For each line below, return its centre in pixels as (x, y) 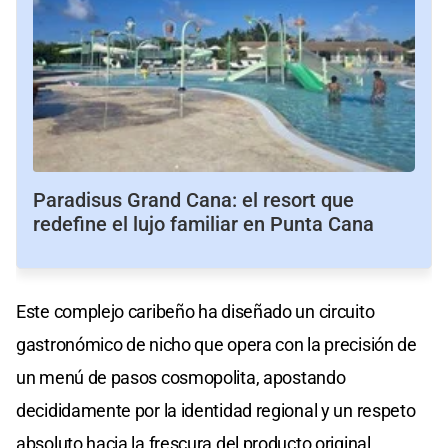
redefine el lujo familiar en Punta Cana (203, 224)
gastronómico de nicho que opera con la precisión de (216, 345)
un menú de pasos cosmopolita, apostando (181, 378)
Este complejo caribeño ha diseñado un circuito (195, 312)
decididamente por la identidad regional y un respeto (216, 411)
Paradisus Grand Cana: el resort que (193, 200)
